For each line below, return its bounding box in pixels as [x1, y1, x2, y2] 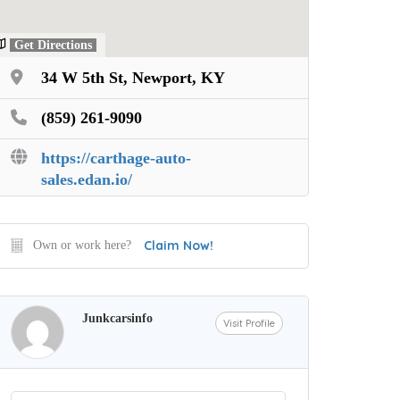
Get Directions [14, 38, 92, 52]
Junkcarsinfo [82, 311, 153, 325]
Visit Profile [223, 316, 276, 329]
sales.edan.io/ [41, 170, 132, 188]
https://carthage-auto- [41, 148, 191, 167]
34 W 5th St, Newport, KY [41, 69, 225, 87]
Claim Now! [144, 237, 213, 254]
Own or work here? [33, 237, 131, 252]
